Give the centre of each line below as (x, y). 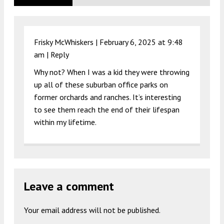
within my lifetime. (65, 122)
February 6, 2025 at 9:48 (141, 42)
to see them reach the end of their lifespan (107, 110)
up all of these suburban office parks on (101, 85)
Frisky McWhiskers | (67, 42)
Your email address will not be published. (92, 210)
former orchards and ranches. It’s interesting (107, 97)
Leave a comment (69, 186)
